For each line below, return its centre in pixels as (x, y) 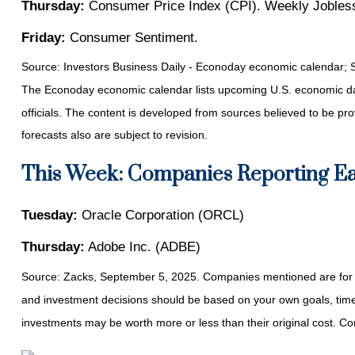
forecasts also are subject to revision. (114, 135)
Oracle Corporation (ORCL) (160, 216)
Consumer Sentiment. (132, 37)
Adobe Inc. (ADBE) (142, 247)
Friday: (43, 37)
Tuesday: (49, 216)
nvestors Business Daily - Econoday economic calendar (205, 67)
